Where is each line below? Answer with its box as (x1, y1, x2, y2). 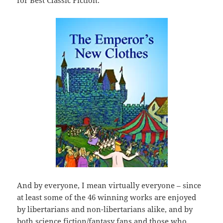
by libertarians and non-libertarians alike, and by (17, 204, 193, 215)
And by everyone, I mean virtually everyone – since (17, 180, 202, 191)
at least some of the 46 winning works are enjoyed (17, 192, 197, 203)
